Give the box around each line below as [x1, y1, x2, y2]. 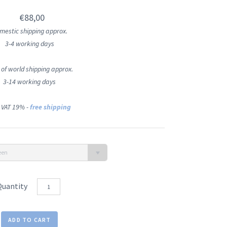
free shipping [30, 102, 71, 111]
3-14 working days [3, 77, 56, 86]
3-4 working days [5, 39, 54, 48]
